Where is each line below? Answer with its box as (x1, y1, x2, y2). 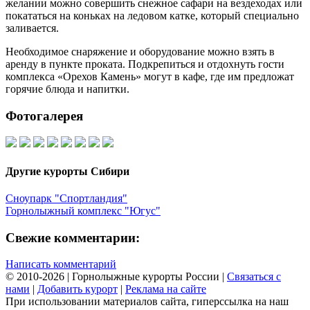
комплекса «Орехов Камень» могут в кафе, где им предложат (6, 70, 294, 82)
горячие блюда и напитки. (6, 82, 129, 95)
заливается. (6, 21, 59, 34)
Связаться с (227, 271, 281, 283)
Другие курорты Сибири (6, 165, 129, 177)
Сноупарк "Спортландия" (6, 192, 127, 204)
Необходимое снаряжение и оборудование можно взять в (6, 45, 275, 57)
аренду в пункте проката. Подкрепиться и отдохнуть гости (6, 57, 284, 70)
